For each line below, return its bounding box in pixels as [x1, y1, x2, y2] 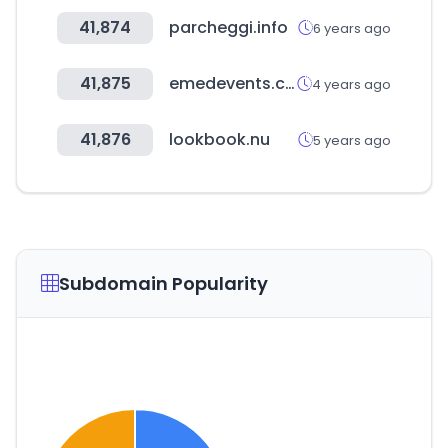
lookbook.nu [169, 128, 270, 151]
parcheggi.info [169, 16, 288, 39]
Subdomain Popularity [59, 271, 268, 296]
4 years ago [312, 74, 391, 94]
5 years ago [313, 130, 391, 150]
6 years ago [313, 18, 391, 38]
